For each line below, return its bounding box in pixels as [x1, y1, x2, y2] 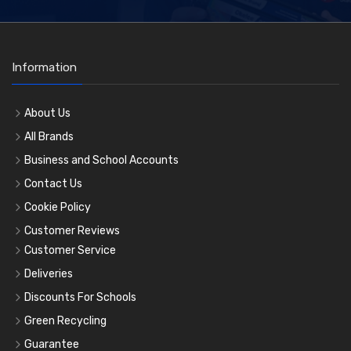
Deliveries [24, 266, 73, 280]
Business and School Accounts [24, 153, 179, 167]
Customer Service [24, 243, 116, 257]
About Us [24, 106, 71, 120]
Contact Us [24, 176, 82, 190]
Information [12, 60, 77, 74]
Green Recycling [24, 313, 107, 327]
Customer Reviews [24, 223, 120, 237]
